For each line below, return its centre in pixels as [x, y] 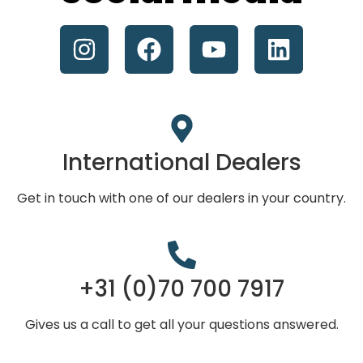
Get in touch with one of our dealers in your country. [181, 198]
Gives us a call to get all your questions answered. [181, 324]
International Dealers [181, 162]
